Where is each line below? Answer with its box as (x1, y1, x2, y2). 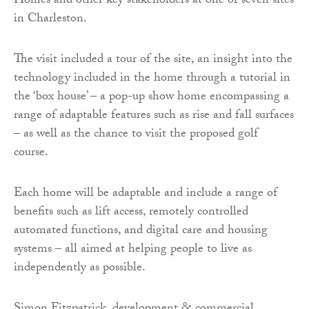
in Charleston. (14, 9, 87, 31)
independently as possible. (14, 258, 146, 280)
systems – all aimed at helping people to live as (14, 239, 252, 261)
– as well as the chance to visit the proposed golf (14, 124, 258, 146)
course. (14, 143, 48, 165)
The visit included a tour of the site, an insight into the (14, 50, 292, 72)
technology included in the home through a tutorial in (14, 68, 290, 90)
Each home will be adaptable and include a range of (14, 183, 277, 206)
